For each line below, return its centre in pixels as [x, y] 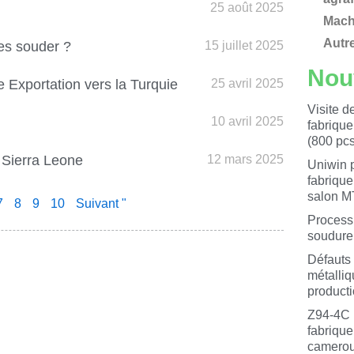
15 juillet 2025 [244, 45]
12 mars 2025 [245, 159]
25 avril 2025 [247, 83]
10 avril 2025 [247, 121]
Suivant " [102, 203]
